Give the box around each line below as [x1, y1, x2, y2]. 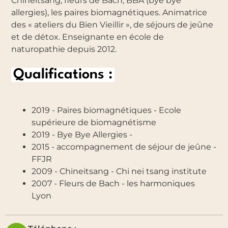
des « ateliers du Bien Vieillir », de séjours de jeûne [11, 19, 214, 30]
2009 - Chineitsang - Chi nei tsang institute [32, 166, 207, 176]
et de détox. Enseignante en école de [11, 32, 164, 42]
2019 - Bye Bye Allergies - [32, 129, 133, 139]
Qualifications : [13, 67, 113, 82]
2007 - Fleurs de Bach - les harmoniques [32, 178, 195, 188]
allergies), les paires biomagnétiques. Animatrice [11, 7, 208, 17]
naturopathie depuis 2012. [11, 44, 117, 54]
